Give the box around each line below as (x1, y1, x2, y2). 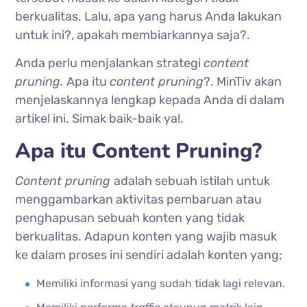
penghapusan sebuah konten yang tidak (15, 210, 245, 225)
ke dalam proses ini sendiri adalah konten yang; (15, 247, 283, 262)
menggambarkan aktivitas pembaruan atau (15, 191, 262, 207)
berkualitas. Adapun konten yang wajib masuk (15, 228, 278, 244)
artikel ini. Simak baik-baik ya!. (15, 110, 184, 126)
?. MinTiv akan (204, 73, 282, 89)
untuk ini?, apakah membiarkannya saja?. (15, 27, 254, 42)
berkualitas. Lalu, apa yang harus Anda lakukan (15, 8, 282, 24)
